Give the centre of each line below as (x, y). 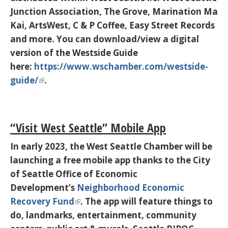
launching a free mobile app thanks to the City (110, 160)
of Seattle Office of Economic (74, 174)
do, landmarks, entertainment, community (103, 215)
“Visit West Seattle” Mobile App (88, 127)
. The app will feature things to (147, 201)
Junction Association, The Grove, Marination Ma (114, 11)
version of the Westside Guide (74, 52)
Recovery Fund (42, 201)
